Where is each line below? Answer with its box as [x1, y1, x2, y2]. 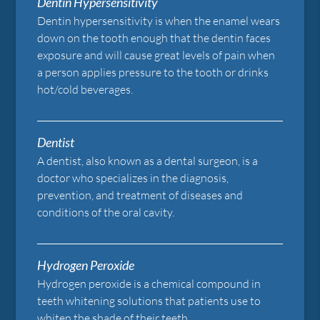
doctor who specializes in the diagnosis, [37, 170, 229, 185]
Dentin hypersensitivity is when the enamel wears [37, 13, 281, 28]
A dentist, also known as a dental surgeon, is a [37, 153, 259, 168]
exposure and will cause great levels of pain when [37, 47, 276, 62]
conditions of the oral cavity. [37, 204, 175, 219]
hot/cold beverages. [37, 81, 134, 96]
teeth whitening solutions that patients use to [37, 293, 261, 308]
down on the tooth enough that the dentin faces [37, 30, 271, 45]
